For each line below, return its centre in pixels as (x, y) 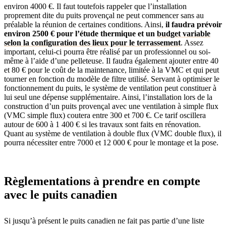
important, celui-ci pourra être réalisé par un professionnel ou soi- (107, 52)
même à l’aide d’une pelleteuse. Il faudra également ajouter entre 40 (111, 61)
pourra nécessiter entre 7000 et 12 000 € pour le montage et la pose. (111, 143)
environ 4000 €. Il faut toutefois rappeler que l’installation (95, 7)
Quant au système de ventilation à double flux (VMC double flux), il (113, 134)
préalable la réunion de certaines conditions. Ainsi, (85, 25)
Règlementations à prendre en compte (102, 181)
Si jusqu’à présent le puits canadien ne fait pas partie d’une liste (104, 220)
